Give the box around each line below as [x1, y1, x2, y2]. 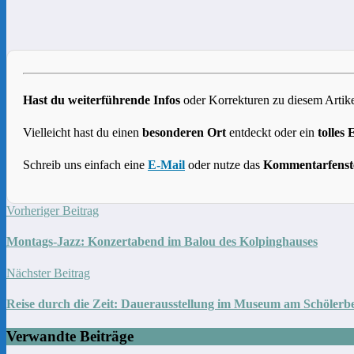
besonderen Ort [142, 126, 226, 140]
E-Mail [148, 158, 185, 172]
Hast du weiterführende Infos [23, 93, 180, 107]
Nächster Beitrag [6, 265, 90, 280]
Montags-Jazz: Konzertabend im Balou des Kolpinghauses [6, 235, 318, 249]
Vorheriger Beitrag [6, 204, 99, 218]
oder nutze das [185, 158, 263, 172]
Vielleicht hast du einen [23, 126, 142, 140]
